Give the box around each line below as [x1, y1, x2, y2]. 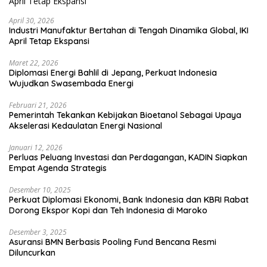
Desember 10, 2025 [9, 184, 71, 195]
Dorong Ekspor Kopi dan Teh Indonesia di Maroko [9, 204, 207, 216]
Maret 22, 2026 [9, 57, 58, 68]
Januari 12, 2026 [9, 142, 63, 153]
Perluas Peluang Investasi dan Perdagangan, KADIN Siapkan [9, 151, 247, 163]
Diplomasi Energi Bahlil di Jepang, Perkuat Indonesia [9, 67, 217, 78]
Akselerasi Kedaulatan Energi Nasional [9, 120, 162, 131]
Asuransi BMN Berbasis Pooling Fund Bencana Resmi [9, 236, 216, 247]
